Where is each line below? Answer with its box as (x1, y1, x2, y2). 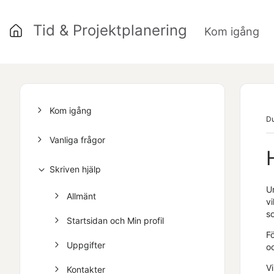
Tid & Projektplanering (33, 21, 187, 39)
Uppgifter (67, 240, 105, 250)
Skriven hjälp (50, 164, 101, 174)
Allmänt (67, 191, 96, 201)
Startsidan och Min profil (67, 215, 164, 226)
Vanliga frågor (50, 135, 105, 145)
